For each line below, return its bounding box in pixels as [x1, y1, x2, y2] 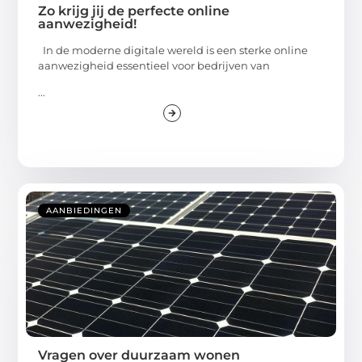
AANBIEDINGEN [46, 205, 123, 217]
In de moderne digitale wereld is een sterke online [38, 43, 309, 57]
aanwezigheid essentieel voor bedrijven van [38, 58, 271, 72]
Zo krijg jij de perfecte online [38, 2, 230, 19]
